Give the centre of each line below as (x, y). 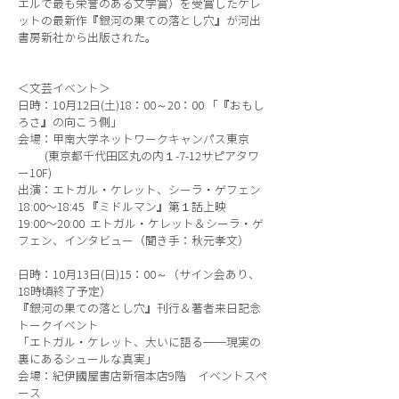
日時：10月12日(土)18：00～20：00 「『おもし (141, 106)
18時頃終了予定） (65, 292)
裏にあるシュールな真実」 (87, 359)
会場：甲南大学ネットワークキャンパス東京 (139, 139)
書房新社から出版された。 (87, 38)
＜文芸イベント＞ (64, 89)
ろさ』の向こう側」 (70, 122)
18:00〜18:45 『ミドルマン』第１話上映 (122, 207)
